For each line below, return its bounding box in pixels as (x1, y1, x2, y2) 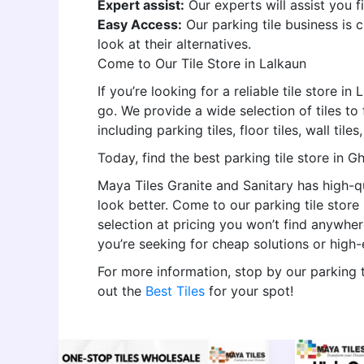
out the (97, 283, 145, 299)
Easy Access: (97, 16, 182, 32)
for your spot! (205, 283, 293, 299)
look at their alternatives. (97, 36, 251, 52)
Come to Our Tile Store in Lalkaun (97, 55, 306, 71)
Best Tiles (145, 283, 205, 299)
